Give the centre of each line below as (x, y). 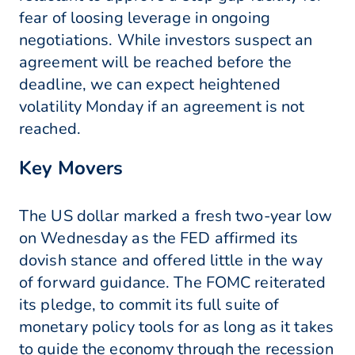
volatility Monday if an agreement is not (162, 107)
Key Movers (71, 168)
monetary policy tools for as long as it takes (177, 327)
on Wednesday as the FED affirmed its (159, 239)
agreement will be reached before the (156, 63)
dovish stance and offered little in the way (171, 261)
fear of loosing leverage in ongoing (145, 18)
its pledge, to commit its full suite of (149, 305)
